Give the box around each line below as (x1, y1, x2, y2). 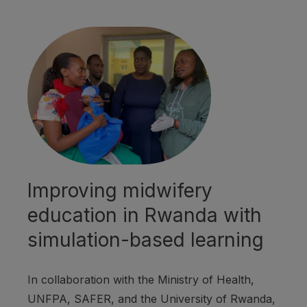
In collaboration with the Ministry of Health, (27, 273, 254, 287)
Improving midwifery (27, 179, 212, 203)
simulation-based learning (27, 228, 264, 252)
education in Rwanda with (27, 204, 262, 228)
